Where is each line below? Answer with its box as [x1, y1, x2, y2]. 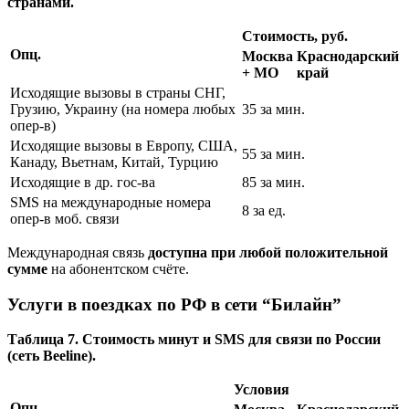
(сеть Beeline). [7, 348, 96, 364]
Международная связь [7, 244, 148, 260]
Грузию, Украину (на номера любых [10, 100, 236, 117]
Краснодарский [297, 47, 399, 64]
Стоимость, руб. [242, 27, 348, 44]
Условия [234, 382, 289, 398]
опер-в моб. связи [10, 210, 120, 226]
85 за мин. [242, 173, 305, 190]
